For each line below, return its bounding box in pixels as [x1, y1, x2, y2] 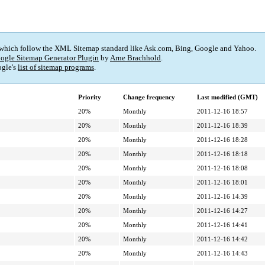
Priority [78, 93, 101, 101]
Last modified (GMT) [197, 93, 258, 101]
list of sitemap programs [18, 63, 94, 72]
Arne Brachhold [110, 53, 161, 63]
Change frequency [123, 93, 175, 101]
